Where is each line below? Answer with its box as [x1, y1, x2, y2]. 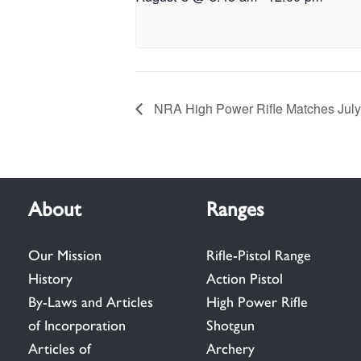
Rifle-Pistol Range [205, 246, 311, 264]
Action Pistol [205, 269, 283, 288]
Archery [205, 339, 255, 358]
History [28, 269, 73, 288]
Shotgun [205, 316, 255, 334]
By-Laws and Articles [28, 293, 153, 311]
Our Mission [28, 246, 102, 264]
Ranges [205, 196, 264, 221]
